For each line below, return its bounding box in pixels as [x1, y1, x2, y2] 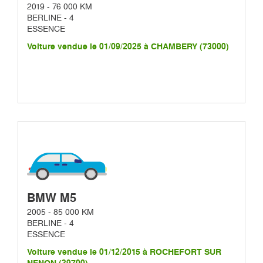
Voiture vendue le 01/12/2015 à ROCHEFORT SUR [27, 247, 221, 257]
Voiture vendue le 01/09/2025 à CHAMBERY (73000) [27, 41, 229, 52]
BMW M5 [27, 190, 76, 205]
